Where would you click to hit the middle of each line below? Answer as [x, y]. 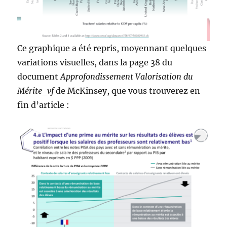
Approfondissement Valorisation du [127, 76]
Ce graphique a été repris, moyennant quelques [112, 48]
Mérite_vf [36, 90]
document [39, 76]
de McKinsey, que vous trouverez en [127, 90]
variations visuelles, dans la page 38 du [95, 62]
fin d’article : [44, 105]
